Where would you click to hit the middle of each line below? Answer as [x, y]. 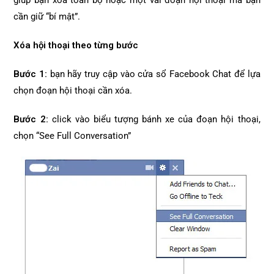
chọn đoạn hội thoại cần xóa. [73, 91]
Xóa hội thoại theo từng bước [76, 45]
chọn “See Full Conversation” [72, 136]
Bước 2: [31, 119]
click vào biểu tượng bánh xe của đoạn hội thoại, [154, 119]
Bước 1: [31, 74]
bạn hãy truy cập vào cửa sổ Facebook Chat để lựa [154, 74]
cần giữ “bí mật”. [47, 17]
